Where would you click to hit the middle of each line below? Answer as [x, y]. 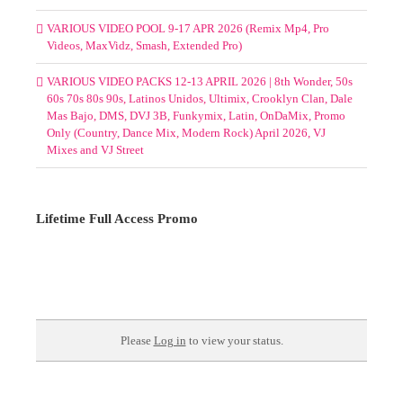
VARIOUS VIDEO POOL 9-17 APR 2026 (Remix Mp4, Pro [188, 28]
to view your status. [234, 340]
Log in [170, 340]
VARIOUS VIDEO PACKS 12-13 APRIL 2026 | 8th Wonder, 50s [200, 81]
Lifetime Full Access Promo [117, 218]
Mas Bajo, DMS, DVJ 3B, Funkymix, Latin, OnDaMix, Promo [196, 115]
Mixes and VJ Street [95, 149]
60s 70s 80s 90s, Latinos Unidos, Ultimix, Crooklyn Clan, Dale [200, 98]
